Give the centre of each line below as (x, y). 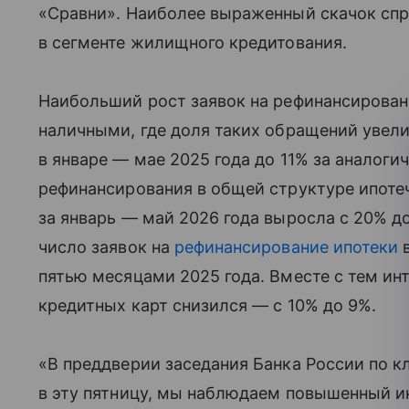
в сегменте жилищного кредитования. (193, 43)
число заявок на (106, 247)
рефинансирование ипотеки (286, 247)
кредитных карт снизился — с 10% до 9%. (208, 306)
